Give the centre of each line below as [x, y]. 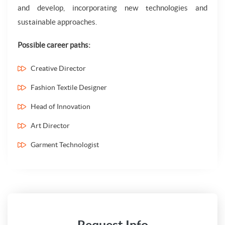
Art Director [50, 126]
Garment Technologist [65, 145]
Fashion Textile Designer [69, 87]
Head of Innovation [61, 106]
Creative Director [58, 68]
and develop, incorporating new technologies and [113, 8]
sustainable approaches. [57, 22]
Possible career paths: [54, 45]
